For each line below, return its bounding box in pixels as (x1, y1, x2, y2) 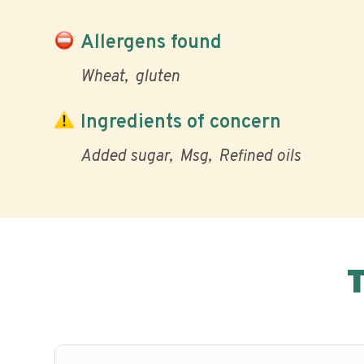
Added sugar (80, 146, 169, 167)
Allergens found (80, 30, 222, 55)
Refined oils (219, 146, 301, 167)
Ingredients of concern (80, 110, 281, 135)
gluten (135, 67, 180, 88)
